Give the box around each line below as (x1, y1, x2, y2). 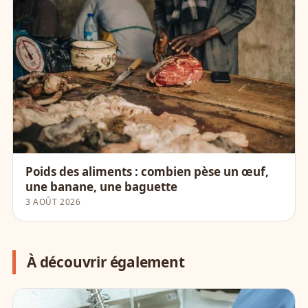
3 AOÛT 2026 (25, 196, 81, 208)
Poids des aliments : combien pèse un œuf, (25, 164, 269, 180)
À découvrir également (27, 252, 185, 272)
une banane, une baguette (25, 179, 177, 195)
